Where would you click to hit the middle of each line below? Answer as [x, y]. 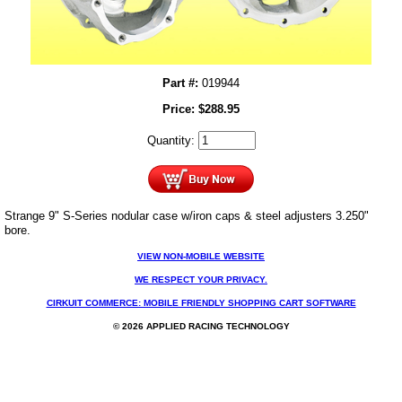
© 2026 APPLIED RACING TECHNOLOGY [201, 327]
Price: [180, 109]
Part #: [180, 83]
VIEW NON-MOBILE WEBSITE [201, 257]
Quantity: [172, 141]
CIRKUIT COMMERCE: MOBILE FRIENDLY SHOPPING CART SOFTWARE [201, 303]
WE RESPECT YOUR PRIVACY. [201, 280]
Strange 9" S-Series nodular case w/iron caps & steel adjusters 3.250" [187, 216]
